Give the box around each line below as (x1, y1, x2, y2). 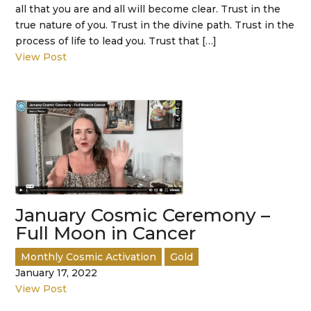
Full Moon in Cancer (15, 222, 196, 245)
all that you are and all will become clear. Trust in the (15, 2, 281, 15)
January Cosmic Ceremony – (15, 204, 271, 227)
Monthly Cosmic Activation (21, 251, 157, 264)
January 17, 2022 (15, 267, 98, 280)
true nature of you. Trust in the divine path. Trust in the (15, 18, 295, 31)
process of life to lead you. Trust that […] (15, 34, 217, 47)
